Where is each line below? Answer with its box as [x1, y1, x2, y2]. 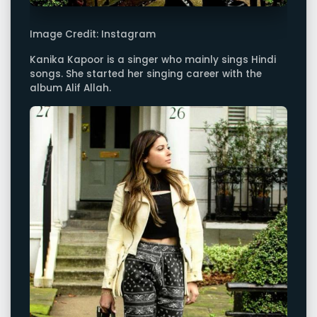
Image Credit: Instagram [30, 28, 156, 42]
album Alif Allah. [30, 81, 111, 95]
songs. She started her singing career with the [30, 67, 262, 81]
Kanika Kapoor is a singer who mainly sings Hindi [30, 52, 276, 67]
